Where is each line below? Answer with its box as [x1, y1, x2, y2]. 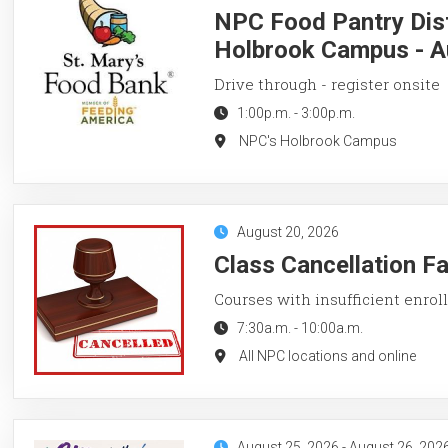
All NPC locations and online [238, 347, 416, 364]
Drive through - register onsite [213, 73, 440, 94]
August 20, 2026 [236, 223, 339, 240]
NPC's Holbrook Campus [238, 132, 397, 149]
